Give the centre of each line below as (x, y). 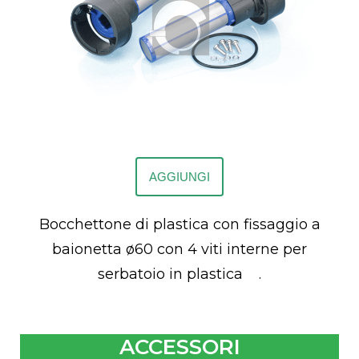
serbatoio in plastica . (179, 274)
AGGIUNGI (179, 177)
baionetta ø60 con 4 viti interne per (179, 250)
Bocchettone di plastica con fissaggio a (179, 225)
